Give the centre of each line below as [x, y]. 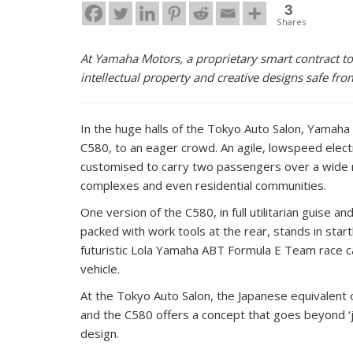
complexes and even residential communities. [203, 185]
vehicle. [100, 268]
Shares [291, 21]
